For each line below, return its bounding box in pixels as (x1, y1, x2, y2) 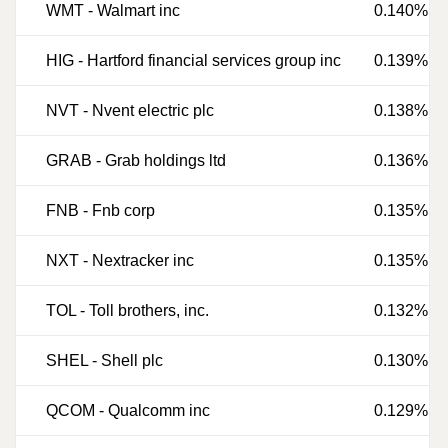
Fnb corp (92, 202, 155, 219)
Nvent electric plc (92, 102, 214, 119)
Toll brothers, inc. (89, 302, 209, 319)
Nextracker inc (92, 252, 194, 269)
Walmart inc (97, 2, 180, 19)
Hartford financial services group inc (87, 52, 341, 69)
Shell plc (101, 352, 163, 369)
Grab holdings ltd (105, 152, 226, 169)
